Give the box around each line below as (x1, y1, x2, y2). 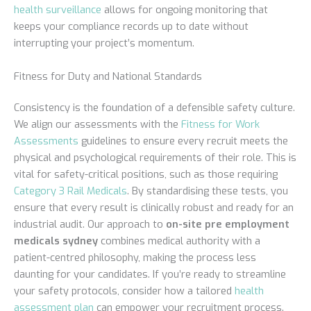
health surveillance (14, 3, 101, 17)
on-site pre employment (166, 217, 289, 232)
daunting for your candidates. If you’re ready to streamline (14, 267, 286, 282)
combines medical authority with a (98, 234, 260, 249)
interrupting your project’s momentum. (14, 36, 194, 51)
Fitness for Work (181, 117, 260, 132)
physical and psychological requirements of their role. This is (14, 151, 296, 165)
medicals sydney (14, 234, 98, 249)
